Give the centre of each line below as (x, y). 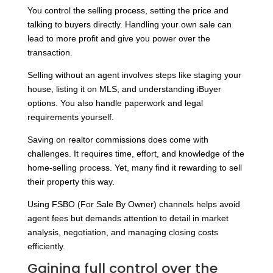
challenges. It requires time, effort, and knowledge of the (136, 153)
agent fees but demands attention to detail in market (128, 218)
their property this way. (71, 181)
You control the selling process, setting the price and (128, 10)
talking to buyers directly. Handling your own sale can (129, 24)
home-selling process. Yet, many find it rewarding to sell (134, 167)
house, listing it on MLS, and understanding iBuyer (124, 89)
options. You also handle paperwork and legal (115, 103)
